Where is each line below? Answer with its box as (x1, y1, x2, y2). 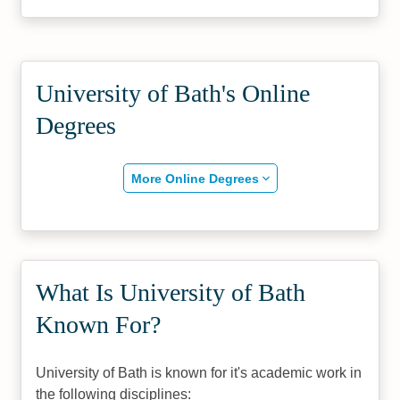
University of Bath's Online (36, 79, 311, 107)
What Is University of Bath (36, 279, 306, 306)
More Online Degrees (130, 171, 259, 186)
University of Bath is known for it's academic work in (36, 365, 362, 380)
